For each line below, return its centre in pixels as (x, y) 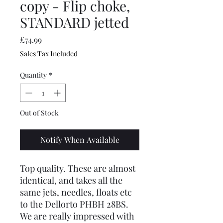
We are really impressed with (77, 216)
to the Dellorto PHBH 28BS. (74, 204)
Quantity (33, 75)
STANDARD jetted (74, 22)
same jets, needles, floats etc (76, 192)
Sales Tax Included (49, 53)
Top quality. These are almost (78, 168)
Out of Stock (39, 112)
